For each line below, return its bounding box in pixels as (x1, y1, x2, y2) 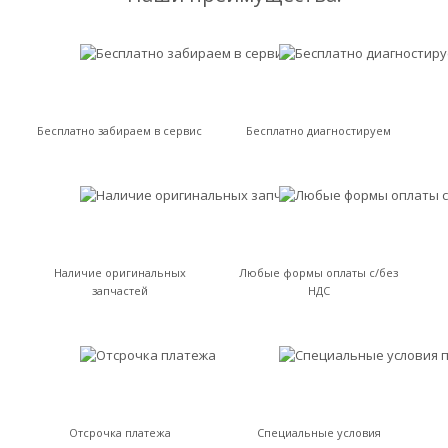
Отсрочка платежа (68, 425, 171, 440)
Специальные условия (256, 425, 381, 440)
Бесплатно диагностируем (246, 123, 391, 138)
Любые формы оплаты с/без (239, 265, 398, 280)
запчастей (91, 283, 148, 298)
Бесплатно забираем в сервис (37, 123, 202, 138)
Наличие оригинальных (53, 265, 186, 280)
